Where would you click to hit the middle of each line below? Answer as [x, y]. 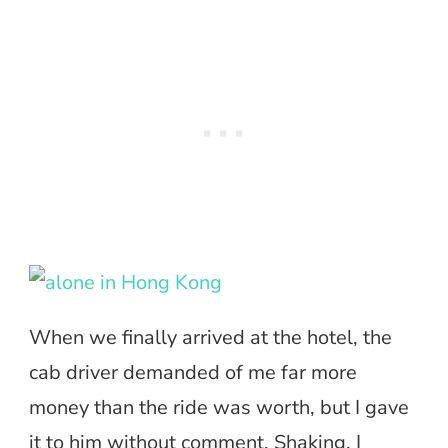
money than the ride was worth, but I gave [219, 407]
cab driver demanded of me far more [193, 372]
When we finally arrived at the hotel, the [210, 337]
